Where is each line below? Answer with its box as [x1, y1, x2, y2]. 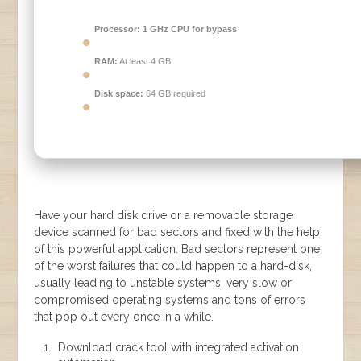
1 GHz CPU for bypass [140, 24, 238, 35]
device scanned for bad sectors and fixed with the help [34, 226, 321, 239]
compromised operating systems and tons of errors [34, 293, 306, 307]
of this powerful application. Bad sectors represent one [34, 243, 321, 256]
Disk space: [94, 89, 144, 99]
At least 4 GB [118, 56, 172, 67]
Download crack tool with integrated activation [58, 341, 300, 355]
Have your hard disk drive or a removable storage [34, 209, 293, 222]
